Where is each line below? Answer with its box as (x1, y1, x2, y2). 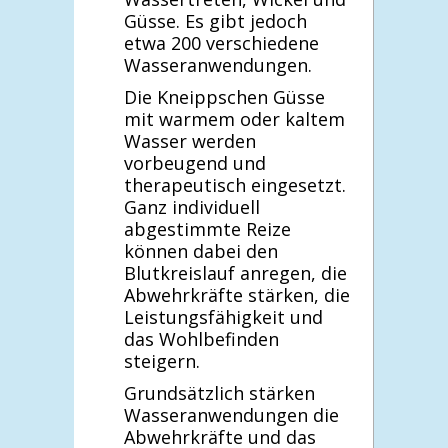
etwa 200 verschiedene (124, 30, 319, 55)
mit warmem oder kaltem (124, 106, 345, 131)
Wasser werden (124, 128, 256, 153)
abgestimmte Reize (124, 216, 291, 241)
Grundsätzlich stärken (124, 380, 315, 405)
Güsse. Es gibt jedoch (124, 8, 307, 33)
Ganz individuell (124, 194, 260, 219)
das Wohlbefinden (124, 326, 279, 351)
